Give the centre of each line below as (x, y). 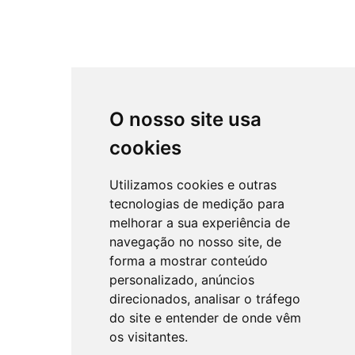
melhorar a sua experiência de (199, 223)
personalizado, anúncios (181, 280)
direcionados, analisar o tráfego (204, 299)
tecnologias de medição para (197, 204)
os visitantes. (148, 337)
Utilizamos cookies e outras (193, 185)
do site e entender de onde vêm (205, 318)
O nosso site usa (185, 119)
